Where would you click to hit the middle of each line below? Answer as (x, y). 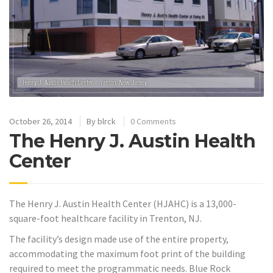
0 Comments (153, 121)
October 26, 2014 (41, 121)
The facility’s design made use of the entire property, (119, 239)
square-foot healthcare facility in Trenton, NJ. (105, 218)
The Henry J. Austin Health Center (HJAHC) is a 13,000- (123, 203)
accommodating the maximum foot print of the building (127, 254)
